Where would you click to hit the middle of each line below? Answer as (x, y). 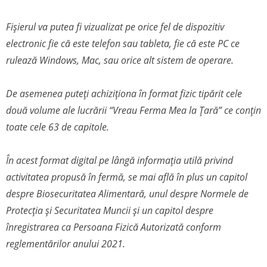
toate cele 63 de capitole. (58, 127)
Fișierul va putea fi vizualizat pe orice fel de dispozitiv (115, 27)
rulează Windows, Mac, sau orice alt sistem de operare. (120, 60)
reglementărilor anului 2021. (66, 244)
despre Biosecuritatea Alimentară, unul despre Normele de (127, 194)
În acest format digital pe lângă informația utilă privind (119, 161)
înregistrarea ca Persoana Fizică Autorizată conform (114, 227)
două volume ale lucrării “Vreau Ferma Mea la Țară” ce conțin (133, 111)
